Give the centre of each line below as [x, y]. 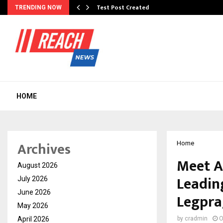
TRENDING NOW [38, 7]
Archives [44, 150]
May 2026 [33, 206]
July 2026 [33, 179]
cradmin [196, 219]
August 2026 [38, 165]
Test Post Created [123, 7]
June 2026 [34, 192]
